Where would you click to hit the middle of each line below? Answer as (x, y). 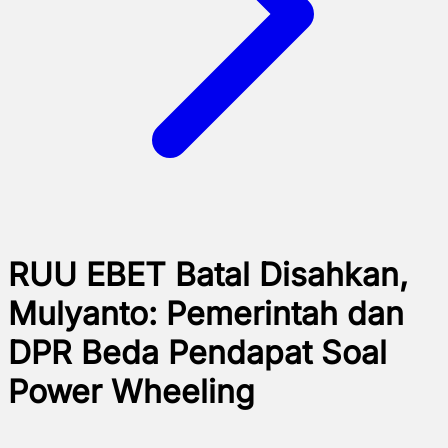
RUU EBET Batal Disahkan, (208, 275)
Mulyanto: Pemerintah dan (206, 314)
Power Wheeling (131, 392)
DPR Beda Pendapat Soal (197, 353)
